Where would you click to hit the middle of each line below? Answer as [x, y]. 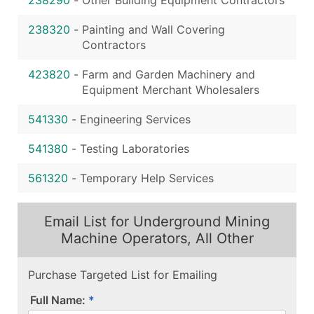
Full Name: [58, 300]
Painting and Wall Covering [153, 29]
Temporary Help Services [147, 178]
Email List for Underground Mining [157, 221]
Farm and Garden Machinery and [169, 74]
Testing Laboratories [135, 148]
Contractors [114, 45]
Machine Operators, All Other [157, 238]
